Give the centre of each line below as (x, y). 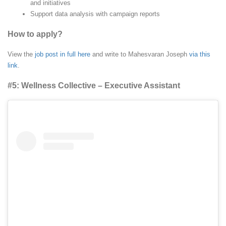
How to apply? (35, 34)
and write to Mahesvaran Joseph (140, 54)
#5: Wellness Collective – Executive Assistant (94, 85)
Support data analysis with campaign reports (95, 14)
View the (21, 54)
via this (200, 54)
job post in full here (63, 54)
